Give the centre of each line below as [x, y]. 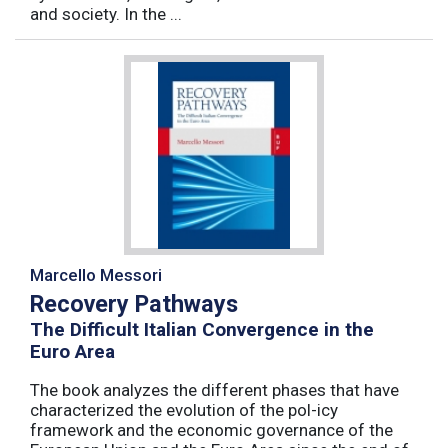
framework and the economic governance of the [211, 429]
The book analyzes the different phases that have [214, 389]
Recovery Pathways [134, 303]
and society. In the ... [106, 14]
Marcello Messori [96, 275]
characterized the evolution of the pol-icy [184, 409]
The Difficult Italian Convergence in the [202, 329]
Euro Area [72, 351]
